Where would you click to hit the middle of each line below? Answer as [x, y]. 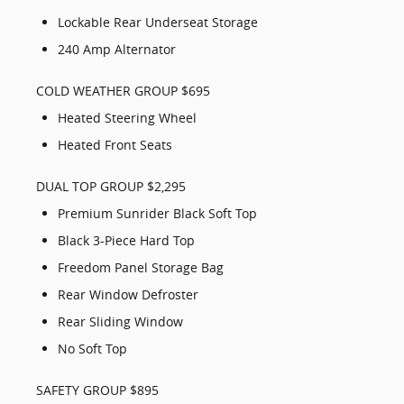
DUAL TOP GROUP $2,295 [111, 186]
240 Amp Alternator [117, 49]
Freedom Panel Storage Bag [141, 267]
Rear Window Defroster [128, 294]
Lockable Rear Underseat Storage [158, 22]
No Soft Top [92, 349]
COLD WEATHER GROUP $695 [123, 91]
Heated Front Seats [115, 145]
